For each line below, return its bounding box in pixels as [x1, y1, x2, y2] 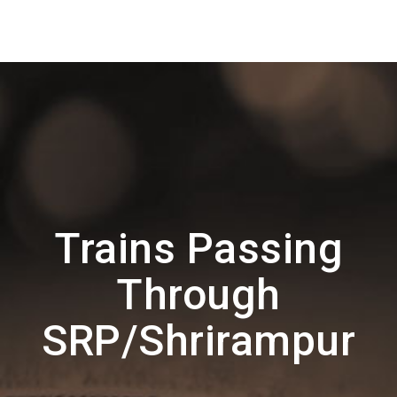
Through [116, 269, 281, 320]
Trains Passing [54, 223, 343, 274]
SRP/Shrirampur [42, 315, 355, 366]
